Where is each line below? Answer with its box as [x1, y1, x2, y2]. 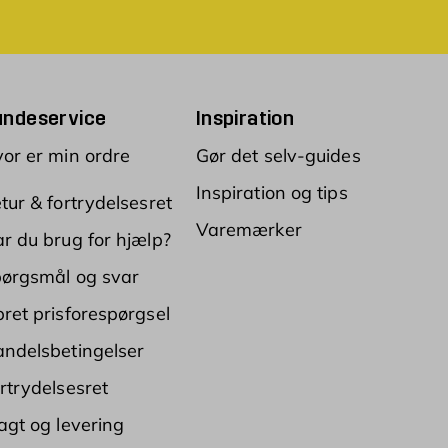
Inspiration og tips [195, 181, 348, 204]
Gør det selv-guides [195, 144, 361, 167]
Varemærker [195, 218, 302, 241]
